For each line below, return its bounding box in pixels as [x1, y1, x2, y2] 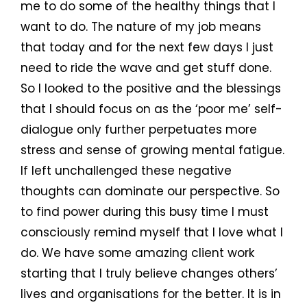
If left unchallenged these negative [21, 162, 232, 180]
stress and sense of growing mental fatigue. [21, 142, 284, 159]
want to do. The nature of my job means [21, 19, 261, 36]
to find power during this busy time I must [21, 204, 269, 221]
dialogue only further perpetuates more [21, 121, 257, 138]
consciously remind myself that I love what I [21, 224, 283, 241]
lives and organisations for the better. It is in [21, 286, 281, 303]
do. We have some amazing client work [21, 245, 254, 262]
